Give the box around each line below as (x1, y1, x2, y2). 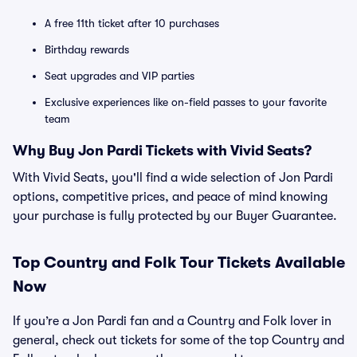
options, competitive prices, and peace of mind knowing (13, 190, 328, 204)
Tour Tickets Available (176, 253, 345, 272)
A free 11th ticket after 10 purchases (45, 17, 219, 29)
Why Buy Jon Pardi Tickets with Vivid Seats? (13, 143, 312, 159)
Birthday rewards (45, 43, 129, 56)
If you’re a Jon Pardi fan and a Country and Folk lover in (13, 314, 331, 328)
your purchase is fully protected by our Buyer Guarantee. (13, 209, 337, 223)
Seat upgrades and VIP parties (45, 69, 194, 82)
